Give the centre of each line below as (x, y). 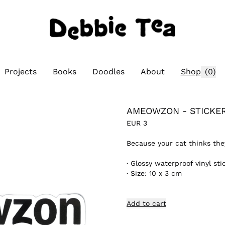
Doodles (108, 71)
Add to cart (146, 203)
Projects (20, 71)
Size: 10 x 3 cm (156, 173)
